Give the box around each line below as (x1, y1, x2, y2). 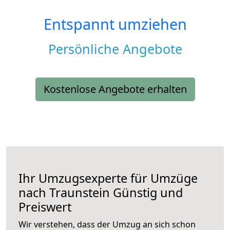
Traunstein (49, 184, 110, 201)
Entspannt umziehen (43, 14, 187, 34)
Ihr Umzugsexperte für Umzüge (18, 170, 198, 187)
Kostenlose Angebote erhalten (43, 82, 187, 97)
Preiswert (18, 199, 71, 216)
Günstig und (110, 184, 183, 201)
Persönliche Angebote (48, 40, 182, 58)
